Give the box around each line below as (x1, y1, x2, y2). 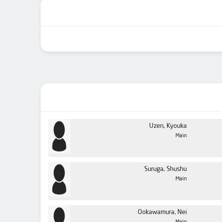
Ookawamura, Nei (138, 209, 187, 216)
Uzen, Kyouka (149, 123, 187, 129)
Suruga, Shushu (144, 166, 187, 172)
